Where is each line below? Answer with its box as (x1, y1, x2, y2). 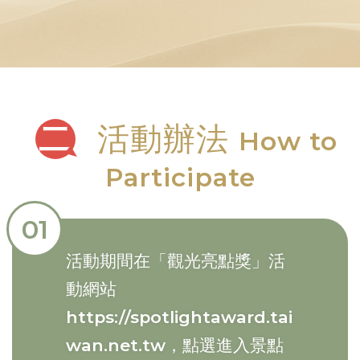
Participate (104, 161, 256, 193)
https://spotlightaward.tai (66, 306, 292, 327)
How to (238, 125, 337, 157)
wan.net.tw (66, 334, 166, 355)
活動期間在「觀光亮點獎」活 (66, 250, 285, 271)
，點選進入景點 (166, 334, 284, 355)
